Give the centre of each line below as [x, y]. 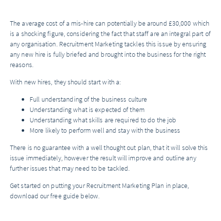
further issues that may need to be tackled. [70, 168]
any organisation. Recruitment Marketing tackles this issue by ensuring [108, 44]
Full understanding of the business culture [89, 99]
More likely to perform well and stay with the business [105, 130]
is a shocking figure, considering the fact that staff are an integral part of [110, 34]
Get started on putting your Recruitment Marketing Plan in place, [100, 185]
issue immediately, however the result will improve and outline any [103, 158]
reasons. [22, 65]
